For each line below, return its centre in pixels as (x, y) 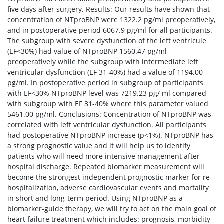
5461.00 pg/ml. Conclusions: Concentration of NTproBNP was (109, 114)
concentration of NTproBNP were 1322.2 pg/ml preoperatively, (111, 20)
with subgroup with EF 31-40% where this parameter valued (108, 104)
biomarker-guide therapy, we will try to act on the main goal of (112, 209)
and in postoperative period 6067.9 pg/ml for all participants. (110, 30)
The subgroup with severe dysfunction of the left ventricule (107, 41)
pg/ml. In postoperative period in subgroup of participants (105, 83)
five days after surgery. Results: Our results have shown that (109, 9)
